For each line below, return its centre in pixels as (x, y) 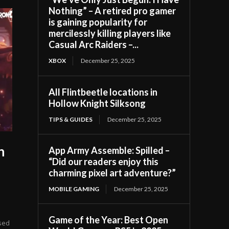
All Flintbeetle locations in (103, 92)
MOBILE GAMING (74, 189)
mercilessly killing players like (110, 33)
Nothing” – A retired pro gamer (112, 11)
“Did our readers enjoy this (104, 162)
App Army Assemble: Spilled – (109, 150)
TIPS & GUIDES (71, 119)
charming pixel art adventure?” (112, 173)
